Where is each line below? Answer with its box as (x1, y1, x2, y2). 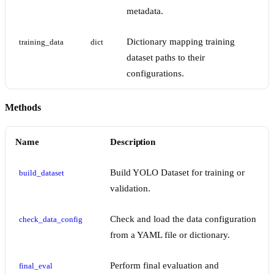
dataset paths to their (127, 53, 205, 63)
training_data (19, 38, 64, 47)
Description (110, 137, 156, 147)
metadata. (127, 6, 163, 17)
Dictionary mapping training (127, 37, 235, 47)
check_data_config (19, 215, 83, 224)
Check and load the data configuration (110, 214, 256, 224)
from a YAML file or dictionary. (110, 230, 230, 240)
